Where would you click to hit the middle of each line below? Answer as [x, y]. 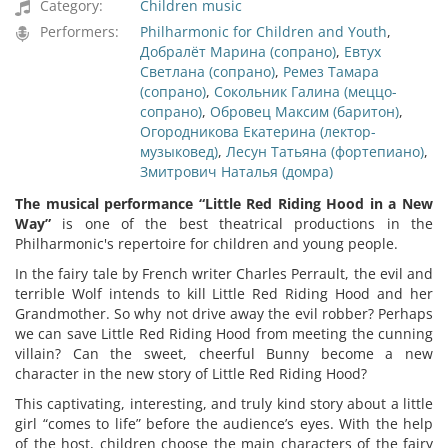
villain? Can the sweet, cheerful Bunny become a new [224, 353]
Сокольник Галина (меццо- [305, 91]
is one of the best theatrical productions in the [242, 223]
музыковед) [179, 151]
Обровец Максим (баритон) [304, 111]
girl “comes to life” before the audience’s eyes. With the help [224, 423]
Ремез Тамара [331, 71]
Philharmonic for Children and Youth [263, 31]
